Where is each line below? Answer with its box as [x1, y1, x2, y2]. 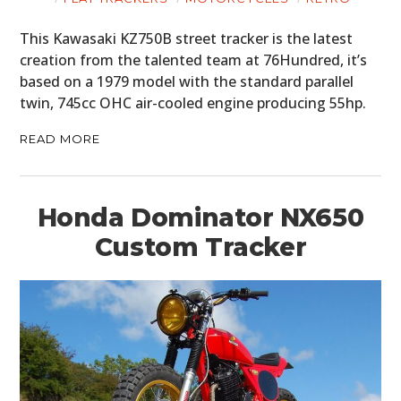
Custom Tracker [94, 231, 307, 262]
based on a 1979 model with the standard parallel [20, 71, 354, 91]
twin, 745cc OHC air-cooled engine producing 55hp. [20, 92, 367, 113]
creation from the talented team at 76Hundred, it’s [20, 49, 368, 70]
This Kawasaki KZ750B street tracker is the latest [20, 28, 354, 48]
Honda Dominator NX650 [37, 201, 364, 233]
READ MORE [20, 131, 101, 146]
